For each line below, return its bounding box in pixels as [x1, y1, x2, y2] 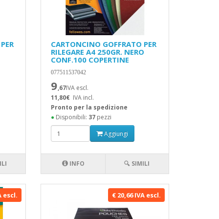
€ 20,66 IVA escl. [111, 191, 161, 199]
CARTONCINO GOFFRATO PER [51, 39, 157, 49]
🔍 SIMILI [124, 159, 150, 168]
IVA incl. [73, 93, 94, 102]
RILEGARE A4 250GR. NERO [51, 47, 145, 57]
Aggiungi [103, 129, 129, 138]
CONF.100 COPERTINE [51, 55, 130, 65]
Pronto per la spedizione [51, 103, 128, 111]
